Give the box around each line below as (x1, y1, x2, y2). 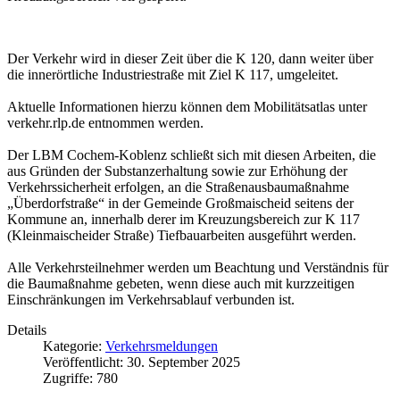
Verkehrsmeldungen (105, 338, 218, 354)
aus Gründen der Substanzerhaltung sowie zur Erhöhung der (7, 163, 347, 179)
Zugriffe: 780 (43, 371, 118, 387)
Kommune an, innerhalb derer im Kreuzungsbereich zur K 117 (7, 212, 360, 228)
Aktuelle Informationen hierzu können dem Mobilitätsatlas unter (7, 99, 367, 115)
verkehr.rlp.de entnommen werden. (7, 115, 204, 131)
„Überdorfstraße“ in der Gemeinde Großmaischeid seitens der (7, 196, 354, 212)
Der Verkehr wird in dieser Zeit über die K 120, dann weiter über (7, 51, 373, 67)
